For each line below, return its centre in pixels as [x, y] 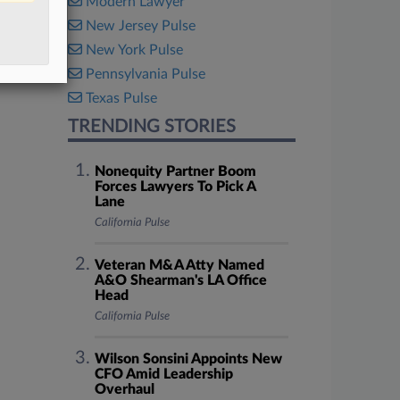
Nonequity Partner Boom [175, 171]
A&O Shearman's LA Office [180, 280]
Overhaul [124, 389]
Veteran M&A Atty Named [179, 265]
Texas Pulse [121, 98]
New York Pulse [134, 50]
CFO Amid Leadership [163, 374]
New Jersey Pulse [141, 26]
